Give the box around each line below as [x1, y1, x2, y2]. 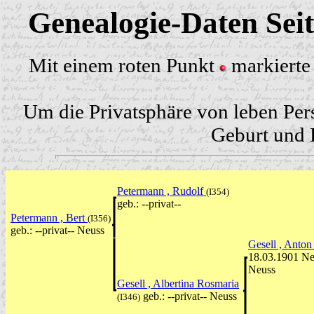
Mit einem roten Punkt [29, 53, 219, 76]
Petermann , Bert [11, 211, 88, 224]
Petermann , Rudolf [117, 184, 206, 197]
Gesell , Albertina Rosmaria [117, 277, 239, 289]
